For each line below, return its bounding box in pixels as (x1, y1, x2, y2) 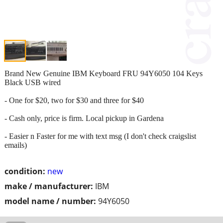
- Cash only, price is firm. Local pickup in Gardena (4, 113, 164, 122)
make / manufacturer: (4, 180, 93, 192)
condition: (4, 165, 45, 177)
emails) (4, 140, 27, 149)
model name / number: (4, 195, 96, 207)
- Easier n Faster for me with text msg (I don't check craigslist (4, 131, 196, 140)
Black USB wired (4, 78, 61, 87)
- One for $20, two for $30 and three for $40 (4, 96, 144, 105)
